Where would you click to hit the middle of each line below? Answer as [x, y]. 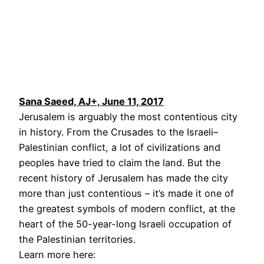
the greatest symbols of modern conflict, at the [127, 208]
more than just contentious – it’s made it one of [126, 193]
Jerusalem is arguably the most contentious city [128, 116]
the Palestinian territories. [77, 239]
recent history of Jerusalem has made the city [123, 178]
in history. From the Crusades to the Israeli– [118, 132]
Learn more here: [57, 254]
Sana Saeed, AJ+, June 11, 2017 [91, 101]
